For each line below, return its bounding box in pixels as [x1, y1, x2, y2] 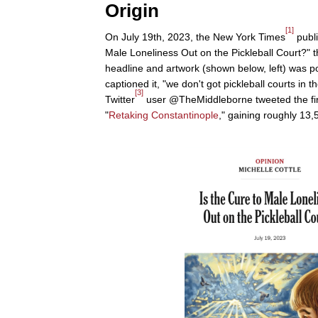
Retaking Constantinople [109, 109, 219, 121]
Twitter [105, 94, 135, 106]
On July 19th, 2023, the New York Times [105, 31, 285, 43]
